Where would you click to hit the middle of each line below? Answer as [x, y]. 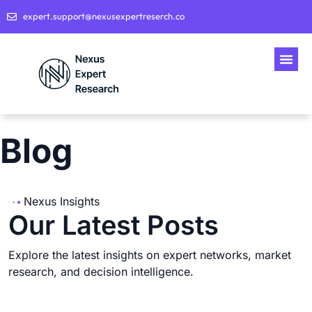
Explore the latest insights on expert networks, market [150, 255]
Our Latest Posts [114, 225]
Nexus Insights [62, 201]
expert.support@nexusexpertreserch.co [103, 16]
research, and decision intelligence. [101, 271]
